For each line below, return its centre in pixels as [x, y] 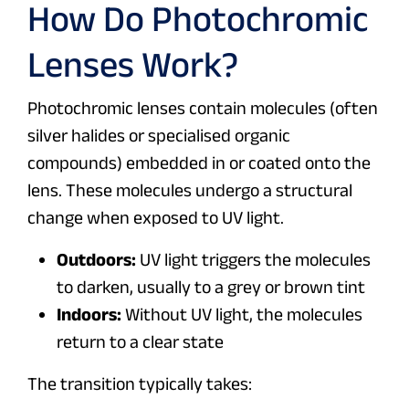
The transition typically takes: [140, 384]
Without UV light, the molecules [242, 315]
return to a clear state [140, 342]
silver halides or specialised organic [159, 136]
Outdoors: [96, 260]
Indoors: [89, 315]
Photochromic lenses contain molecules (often [203, 108]
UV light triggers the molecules [253, 260]
